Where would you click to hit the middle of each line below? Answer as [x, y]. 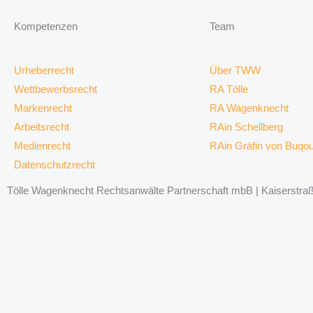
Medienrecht [42, 146]
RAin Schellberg [246, 127]
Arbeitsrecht [42, 127]
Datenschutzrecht [54, 165]
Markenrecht [43, 108]
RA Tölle [229, 89]
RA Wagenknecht [249, 108]
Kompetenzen [46, 27]
